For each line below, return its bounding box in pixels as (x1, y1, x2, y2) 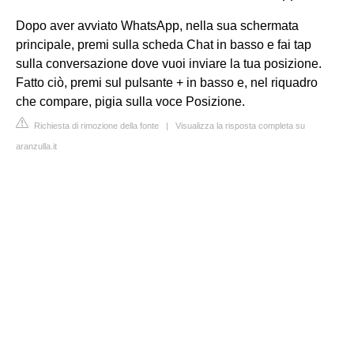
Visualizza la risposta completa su (175, 120, 305, 130)
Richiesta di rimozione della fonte (32, 120, 159, 130)
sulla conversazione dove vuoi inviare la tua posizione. (16, 56, 322, 70)
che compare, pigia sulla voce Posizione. (16, 94, 245, 108)
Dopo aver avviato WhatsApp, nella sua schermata (16, 18, 299, 32)
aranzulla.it (16, 141, 57, 151)
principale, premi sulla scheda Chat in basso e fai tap (16, 37, 311, 51)
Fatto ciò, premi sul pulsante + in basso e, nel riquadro (16, 75, 318, 89)
